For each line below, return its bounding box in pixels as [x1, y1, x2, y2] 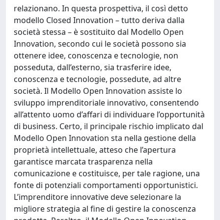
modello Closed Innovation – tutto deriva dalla [14, 15, 185, 26]
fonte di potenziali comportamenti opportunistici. [14, 180, 198, 191]
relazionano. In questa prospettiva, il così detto [14, 3, 188, 14]
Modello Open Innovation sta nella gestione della [14, 133, 196, 143]
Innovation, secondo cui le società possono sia [14, 38, 186, 49]
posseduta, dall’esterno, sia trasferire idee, [14, 62, 171, 73]
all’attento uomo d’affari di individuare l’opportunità [14, 109, 205, 120]
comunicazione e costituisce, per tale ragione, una [14, 168, 200, 179]
